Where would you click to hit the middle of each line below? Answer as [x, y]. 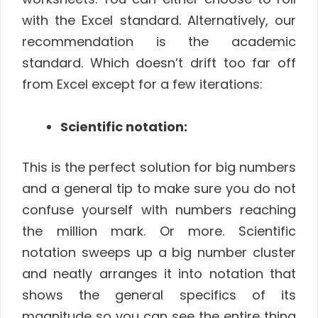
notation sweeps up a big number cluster [159, 253]
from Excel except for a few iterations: [142, 84]
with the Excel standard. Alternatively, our [159, 20]
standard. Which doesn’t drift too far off [159, 62]
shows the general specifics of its [159, 295]
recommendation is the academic [159, 41]
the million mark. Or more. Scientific [159, 231]
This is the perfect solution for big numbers [159, 168]
